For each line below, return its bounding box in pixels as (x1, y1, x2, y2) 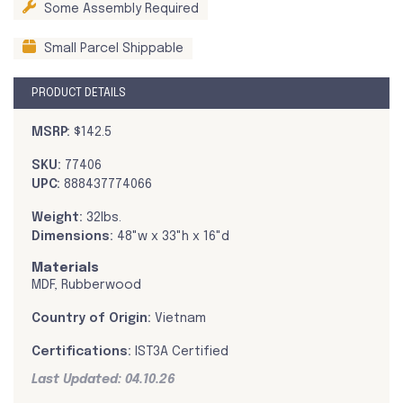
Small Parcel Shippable (40, 42, 184, 56)
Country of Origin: (31, 312, 155, 326)
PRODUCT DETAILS (31, 87, 126, 100)
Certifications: (31, 345, 131, 359)
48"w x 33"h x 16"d (113, 230, 229, 244)
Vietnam (155, 312, 206, 326)
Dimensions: (31, 230, 113, 244)
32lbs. (83, 211, 121, 225)
